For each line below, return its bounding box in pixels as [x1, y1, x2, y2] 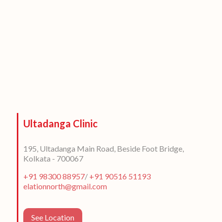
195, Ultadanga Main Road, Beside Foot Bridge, [23, 144, 184, 154]
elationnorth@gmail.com [23, 181, 107, 191]
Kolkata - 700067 [23, 154, 83, 164]
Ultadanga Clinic [23, 117, 98, 130]
